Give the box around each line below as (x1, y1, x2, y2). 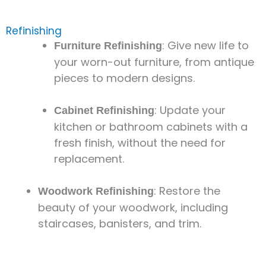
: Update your (154, 102, 226, 118)
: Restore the (154, 183, 220, 198)
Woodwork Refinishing (38, 185, 154, 197)
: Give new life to (162, 37, 249, 53)
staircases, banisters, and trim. (38, 216, 201, 231)
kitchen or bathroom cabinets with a (54, 119, 248, 134)
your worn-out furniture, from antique (54, 54, 254, 69)
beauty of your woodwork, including (38, 199, 228, 215)
